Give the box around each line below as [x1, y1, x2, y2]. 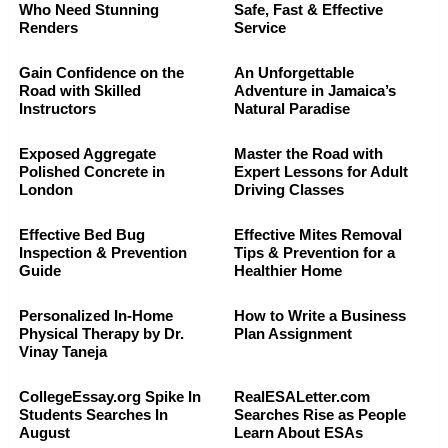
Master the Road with [234, 145, 383, 163]
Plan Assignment [234, 325, 352, 343]
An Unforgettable [234, 64, 354, 82]
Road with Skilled [19, 82, 141, 100]
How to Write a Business [234, 307, 406, 325]
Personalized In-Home [19, 307, 173, 325]
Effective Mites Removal [234, 226, 402, 244]
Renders [19, 19, 78, 37]
